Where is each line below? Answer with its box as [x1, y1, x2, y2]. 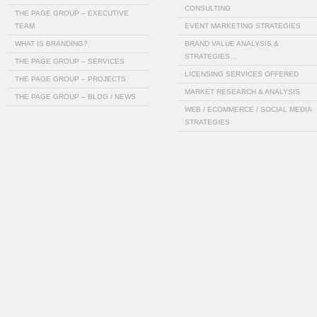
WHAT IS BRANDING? [15, 40, 88, 47]
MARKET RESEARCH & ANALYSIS [185, 88, 300, 96]
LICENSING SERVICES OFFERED [185, 70, 299, 78]
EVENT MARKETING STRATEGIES [185, 22, 301, 30]
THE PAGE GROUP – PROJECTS [15, 75, 126, 83]
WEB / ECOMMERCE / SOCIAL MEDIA [185, 105, 311, 113]
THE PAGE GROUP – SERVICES [15, 57, 125, 65]
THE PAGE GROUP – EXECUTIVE [15, 9, 129, 17]
